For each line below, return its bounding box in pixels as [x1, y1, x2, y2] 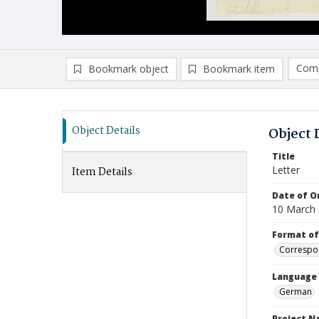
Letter [272, 163, 300, 177]
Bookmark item [203, 62, 275, 75]
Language [272, 271, 317, 283]
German [279, 286, 312, 298]
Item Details [72, 164, 132, 181]
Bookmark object [88, 62, 169, 75]
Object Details [72, 122, 140, 140]
